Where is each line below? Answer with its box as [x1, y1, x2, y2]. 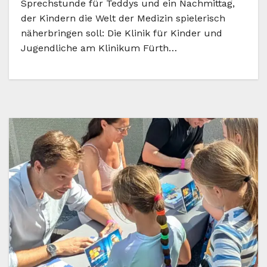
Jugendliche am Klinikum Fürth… [21, 42, 177, 54]
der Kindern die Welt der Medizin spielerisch [21, 13, 225, 24]
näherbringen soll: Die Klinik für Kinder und [21, 27, 222, 39]
